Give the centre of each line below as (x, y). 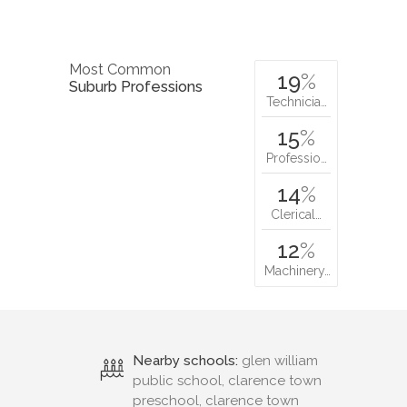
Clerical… (296, 215)
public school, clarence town (227, 381)
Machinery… (298, 271)
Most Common (120, 70)
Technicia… (296, 102)
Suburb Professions (136, 87)
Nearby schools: (185, 361)
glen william (278, 361)
